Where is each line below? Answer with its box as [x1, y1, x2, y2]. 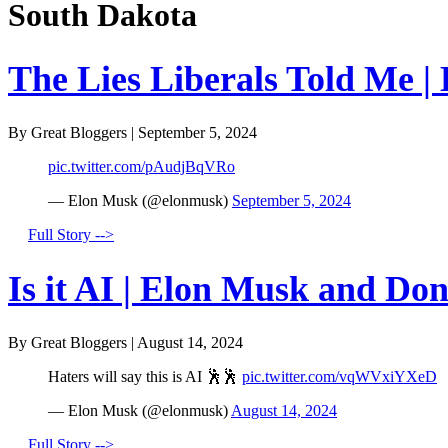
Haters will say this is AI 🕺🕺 [48, 368, 242, 386]
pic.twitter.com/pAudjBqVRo [48, 157, 235, 175]
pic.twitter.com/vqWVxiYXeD [242, 368, 437, 386]
